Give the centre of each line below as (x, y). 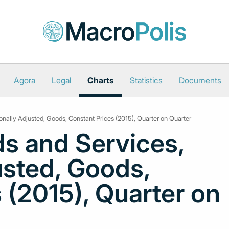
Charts (100, 80)
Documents (200, 80)
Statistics (146, 80)
